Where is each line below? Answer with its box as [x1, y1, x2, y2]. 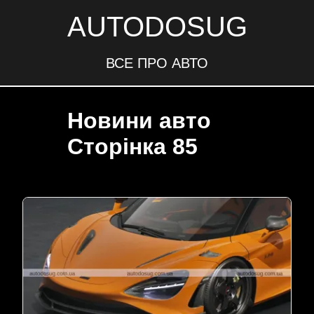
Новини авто [67, 108, 211, 133]
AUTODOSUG [67, 11, 247, 42]
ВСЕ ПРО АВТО [106, 55, 208, 71]
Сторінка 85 [67, 134, 198, 159]
